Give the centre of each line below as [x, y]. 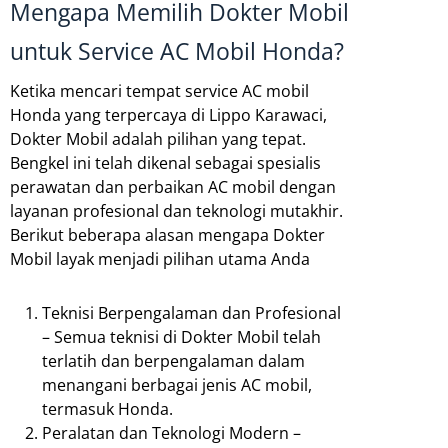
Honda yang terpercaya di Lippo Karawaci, [168, 114]
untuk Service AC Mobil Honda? [177, 50]
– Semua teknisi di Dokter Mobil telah [181, 336]
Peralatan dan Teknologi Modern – [171, 432]
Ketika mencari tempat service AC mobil [159, 90]
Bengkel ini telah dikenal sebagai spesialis [165, 162]
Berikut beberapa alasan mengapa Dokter [167, 234]
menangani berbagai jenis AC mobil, [177, 384]
